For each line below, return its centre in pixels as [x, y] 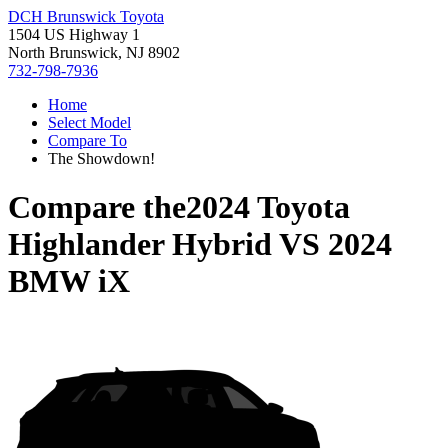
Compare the [97, 207]
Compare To [87, 140]
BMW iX [69, 281]
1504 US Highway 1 [74, 34]
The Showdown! [101, 158]
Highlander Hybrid [140, 244]
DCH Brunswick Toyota [86, 16]
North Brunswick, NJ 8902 [94, 52]
